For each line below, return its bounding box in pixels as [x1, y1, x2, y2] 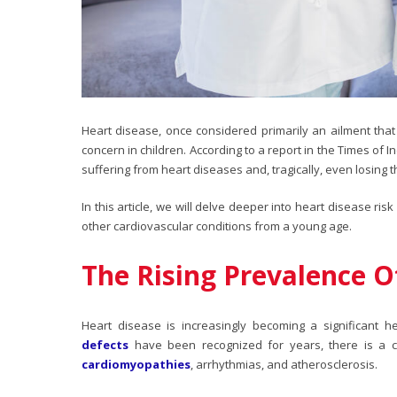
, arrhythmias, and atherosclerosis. [191, 355, 380, 372]
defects [82, 336, 128, 353]
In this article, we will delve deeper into [82, 198, 296, 214]
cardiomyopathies [82, 355, 191, 372]
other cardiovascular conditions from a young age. [82, 217, 352, 234]
